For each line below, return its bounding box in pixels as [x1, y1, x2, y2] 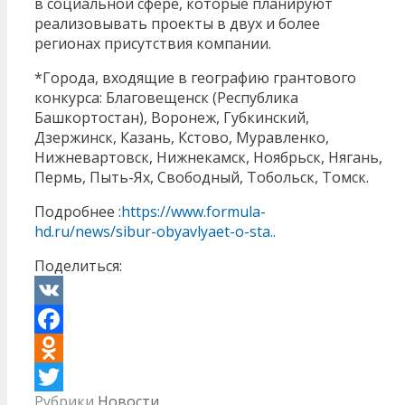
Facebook [34, 337, 99, 358]
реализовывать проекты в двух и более [34, 13, 320, 33]
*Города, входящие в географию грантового [34, 67, 356, 88]
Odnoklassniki [34, 366, 130, 387]
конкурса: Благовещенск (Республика [34, 87, 298, 108]
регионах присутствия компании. [34, 33, 271, 53]
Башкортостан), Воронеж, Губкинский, [34, 107, 309, 127]
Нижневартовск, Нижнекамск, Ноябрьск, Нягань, [34, 146, 382, 167]
